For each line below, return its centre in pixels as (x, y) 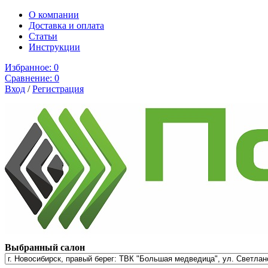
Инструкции (54, 47)
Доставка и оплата (66, 25)
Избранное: (29, 67)
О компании (54, 15)
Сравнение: (28, 78)
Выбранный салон (45, 247)
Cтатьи (43, 36)
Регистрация (58, 89)
